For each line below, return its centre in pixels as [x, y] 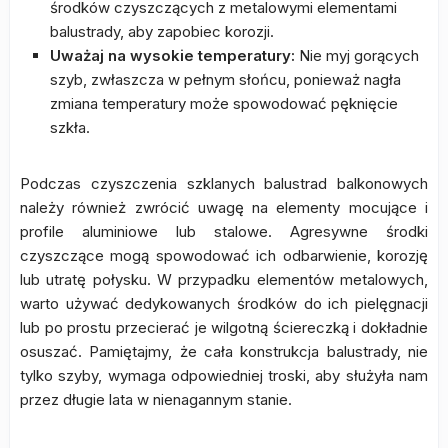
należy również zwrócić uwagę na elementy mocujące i [224, 207]
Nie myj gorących [357, 55]
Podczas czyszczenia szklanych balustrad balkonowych [224, 183]
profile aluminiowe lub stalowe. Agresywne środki [224, 231]
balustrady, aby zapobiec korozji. [162, 31]
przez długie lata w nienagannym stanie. [156, 399]
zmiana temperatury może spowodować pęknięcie [224, 103]
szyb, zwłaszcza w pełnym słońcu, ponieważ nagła [225, 79]
